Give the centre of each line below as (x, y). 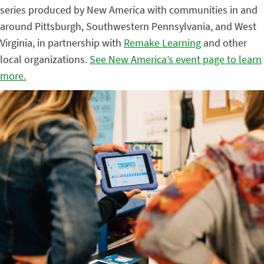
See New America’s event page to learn (176, 59)
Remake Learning (162, 42)
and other (224, 42)
